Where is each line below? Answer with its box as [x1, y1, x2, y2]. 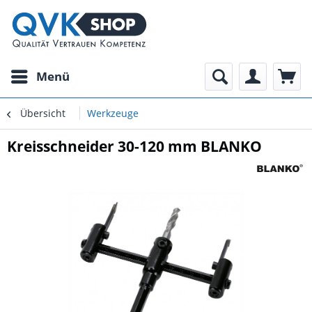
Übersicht [20, 107, 65, 120]
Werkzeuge [87, 107, 139, 120]
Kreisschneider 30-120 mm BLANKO [7, 136, 262, 156]
